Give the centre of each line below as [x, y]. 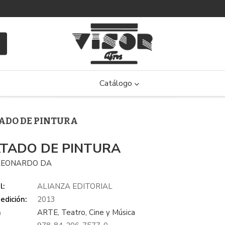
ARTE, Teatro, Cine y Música [86, 212]
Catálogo [117, 83]
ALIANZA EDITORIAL [75, 186]
